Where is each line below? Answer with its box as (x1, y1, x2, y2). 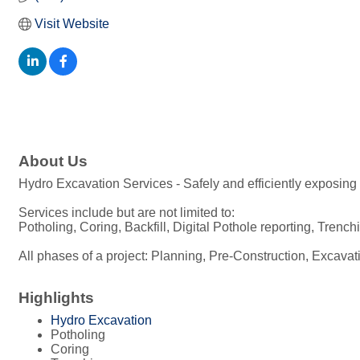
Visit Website (35, 17, 109, 31)
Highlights (18, 289, 94, 307)
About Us (18, 153, 88, 170)
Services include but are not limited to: (18, 206, 235, 220)
